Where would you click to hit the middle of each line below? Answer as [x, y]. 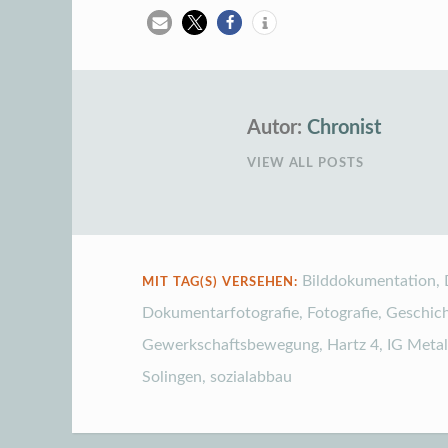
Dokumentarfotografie [220, 313]
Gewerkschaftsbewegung [230, 345]
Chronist [344, 128]
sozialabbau [251, 377]
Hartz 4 [353, 345]
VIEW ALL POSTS [305, 164]
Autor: [274, 128]
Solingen [172, 377]
